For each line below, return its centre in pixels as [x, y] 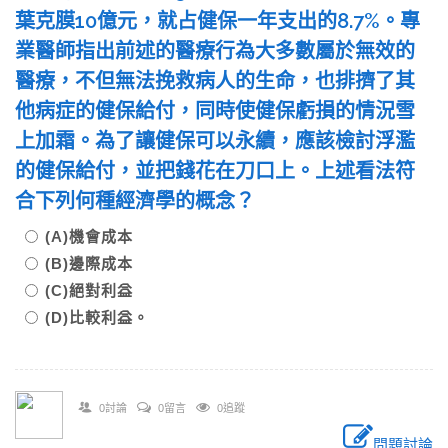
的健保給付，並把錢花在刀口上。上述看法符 [215, 171]
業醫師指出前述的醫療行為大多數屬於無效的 [215, 51]
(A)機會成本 [105, 236]
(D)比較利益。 [97, 317]
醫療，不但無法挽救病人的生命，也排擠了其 [215, 81]
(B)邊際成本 [97, 263]
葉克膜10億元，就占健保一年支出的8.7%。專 [217, 21]
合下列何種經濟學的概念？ [145, 201]
